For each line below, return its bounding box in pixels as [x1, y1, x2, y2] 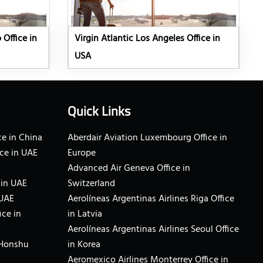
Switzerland [67, 176, 115, 192]
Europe [67, 146, 96, 161]
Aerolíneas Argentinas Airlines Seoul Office [67, 222, 239, 238]
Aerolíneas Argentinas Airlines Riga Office [67, 191, 234, 207]
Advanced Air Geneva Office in [67, 161, 190, 177]
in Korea [67, 237, 100, 253]
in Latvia [67, 207, 102, 222]
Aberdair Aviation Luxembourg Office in [67, 130, 227, 146]
